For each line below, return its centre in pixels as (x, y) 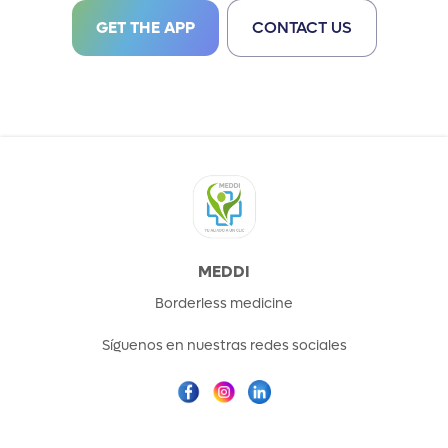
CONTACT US (301, 27)
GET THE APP (145, 27)
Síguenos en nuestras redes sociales (224, 345)
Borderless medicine (224, 303)
